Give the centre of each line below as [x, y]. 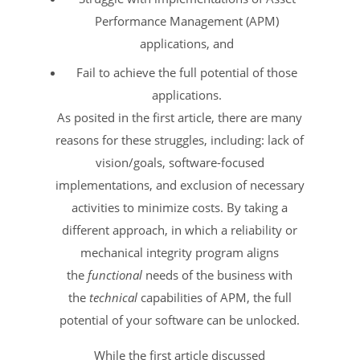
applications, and [187, 43]
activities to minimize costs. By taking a [180, 207]
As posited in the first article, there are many [180, 117]
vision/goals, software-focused [180, 162]
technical [113, 297]
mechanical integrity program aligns [180, 252]
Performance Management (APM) [187, 20]
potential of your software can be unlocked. [180, 319]
